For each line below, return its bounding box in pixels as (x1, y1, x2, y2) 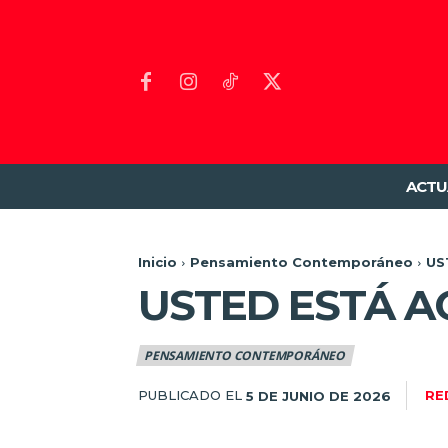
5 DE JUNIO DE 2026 (246, 387, 391, 404)
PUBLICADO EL (138, 387, 242, 404)
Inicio (138, 254, 177, 271)
